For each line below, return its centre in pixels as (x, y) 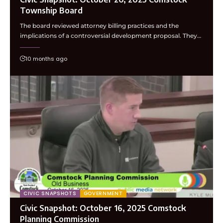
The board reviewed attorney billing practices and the (99, 26)
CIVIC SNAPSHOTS (50, 194)
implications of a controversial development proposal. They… (111, 36)
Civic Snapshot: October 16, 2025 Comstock (103, 208)
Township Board (51, 11)
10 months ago (46, 59)
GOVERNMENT (103, 194)
